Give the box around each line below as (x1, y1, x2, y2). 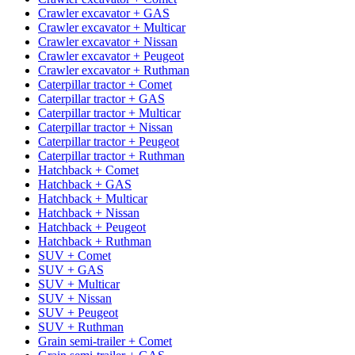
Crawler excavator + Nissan (38, 34, 177, 48)
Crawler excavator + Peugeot (38, 48, 184, 63)
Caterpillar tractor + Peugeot (38, 134, 179, 148)
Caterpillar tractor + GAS (38, 91, 165, 105)
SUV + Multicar (38, 277, 120, 291)
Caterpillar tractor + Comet (38, 77, 172, 91)
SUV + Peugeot (38, 305, 118, 319)
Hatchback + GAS (38, 177, 132, 191)
